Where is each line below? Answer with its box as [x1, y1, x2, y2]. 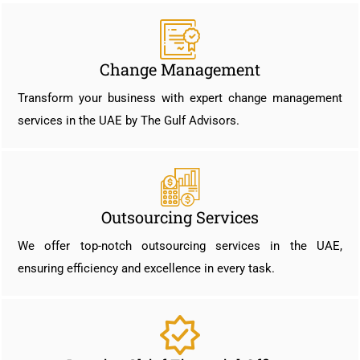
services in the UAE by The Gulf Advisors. [18, 113, 239, 129]
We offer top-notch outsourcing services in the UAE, [18, 239, 342, 254]
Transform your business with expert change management [18, 91, 342, 106]
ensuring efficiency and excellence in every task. [18, 261, 275, 276]
